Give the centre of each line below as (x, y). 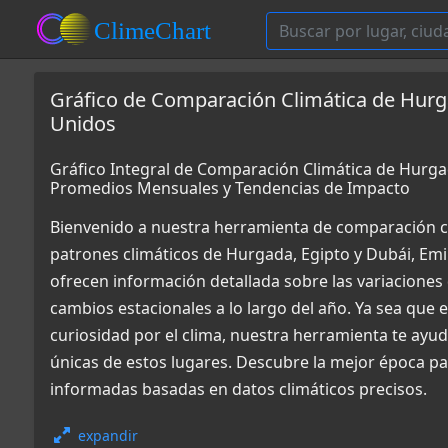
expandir (108, 435)
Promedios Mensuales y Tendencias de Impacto (230, 188)
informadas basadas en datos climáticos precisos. (238, 389)
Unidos (83, 123)
